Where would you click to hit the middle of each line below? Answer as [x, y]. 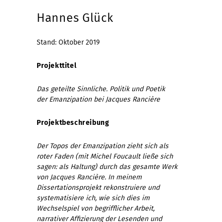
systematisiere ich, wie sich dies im [93, 198]
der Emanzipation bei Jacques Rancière [98, 99]
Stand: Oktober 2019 [68, 42]
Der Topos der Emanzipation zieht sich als [103, 146]
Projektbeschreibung [73, 122]
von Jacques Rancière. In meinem [89, 177]
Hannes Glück [75, 18]
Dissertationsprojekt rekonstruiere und [98, 187]
